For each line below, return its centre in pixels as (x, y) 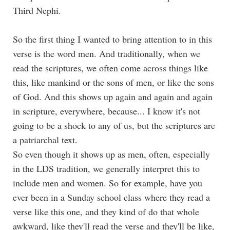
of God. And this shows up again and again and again (113, 96)
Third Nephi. (37, 10)
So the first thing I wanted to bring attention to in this (112, 39)
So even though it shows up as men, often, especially (111, 154)
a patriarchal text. (45, 139)
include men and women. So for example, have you (108, 183)
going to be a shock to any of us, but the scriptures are (114, 125)
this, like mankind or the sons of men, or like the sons (113, 82)
